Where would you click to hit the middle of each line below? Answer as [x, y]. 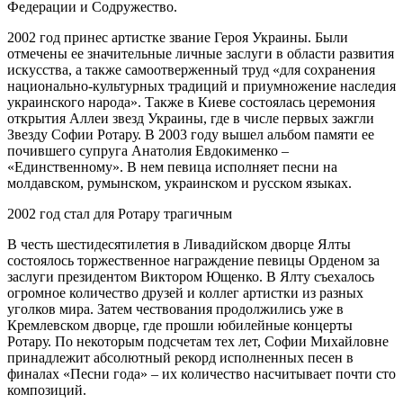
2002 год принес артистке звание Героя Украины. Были [178, 37]
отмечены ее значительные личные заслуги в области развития [201, 53]
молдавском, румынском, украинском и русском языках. [179, 183]
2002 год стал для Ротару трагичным [120, 213]
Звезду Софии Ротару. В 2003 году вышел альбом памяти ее [191, 134]
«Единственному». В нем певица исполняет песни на [172, 166]
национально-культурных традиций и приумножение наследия [201, 85]
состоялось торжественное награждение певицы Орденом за [193, 260]
